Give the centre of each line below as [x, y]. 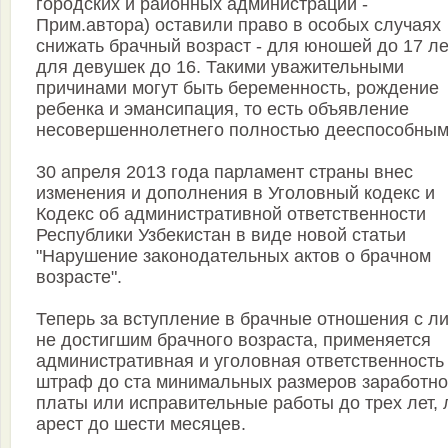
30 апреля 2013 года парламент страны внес [224, 172]
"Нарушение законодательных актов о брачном [233, 256]
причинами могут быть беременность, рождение [237, 88]
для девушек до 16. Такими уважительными [220, 67]
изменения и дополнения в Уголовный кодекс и [235, 193]
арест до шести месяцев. [141, 424]
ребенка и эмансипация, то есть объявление [222, 109]
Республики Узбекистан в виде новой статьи [221, 235]
